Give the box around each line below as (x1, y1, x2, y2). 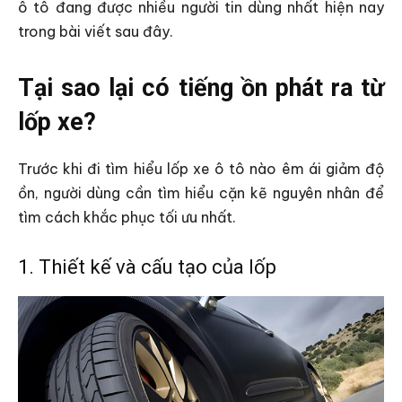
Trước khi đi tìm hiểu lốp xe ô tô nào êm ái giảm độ (18, 160, 384, 179)
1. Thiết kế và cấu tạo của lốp (18, 256, 276, 279)
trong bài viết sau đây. (18, 22, 173, 41)
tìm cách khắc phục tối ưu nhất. (18, 208, 236, 227)
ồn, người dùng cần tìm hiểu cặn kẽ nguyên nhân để (18, 184, 384, 203)
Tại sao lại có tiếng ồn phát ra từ (18, 74, 384, 103)
